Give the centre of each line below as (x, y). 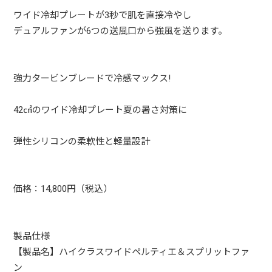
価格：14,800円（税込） (63, 189)
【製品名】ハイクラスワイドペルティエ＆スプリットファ (132, 252)
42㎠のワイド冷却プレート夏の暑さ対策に (100, 110)
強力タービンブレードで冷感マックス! (92, 79)
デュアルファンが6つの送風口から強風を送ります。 (121, 31)
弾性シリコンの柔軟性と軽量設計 (82, 142)
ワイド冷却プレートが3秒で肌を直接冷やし (103, 15)
